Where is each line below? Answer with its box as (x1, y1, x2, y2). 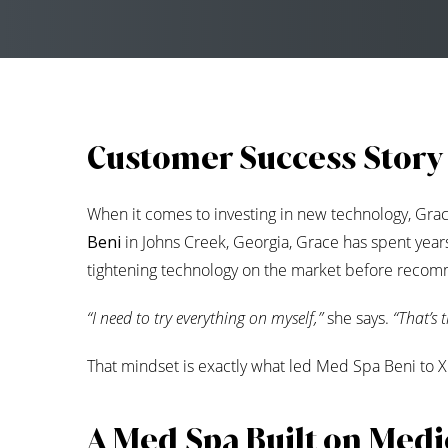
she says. (323, 307, 393, 330)
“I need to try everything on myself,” (87, 307, 323, 330)
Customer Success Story (87, 138, 443, 180)
